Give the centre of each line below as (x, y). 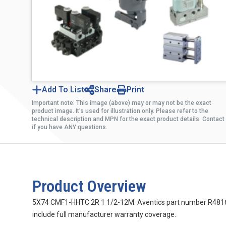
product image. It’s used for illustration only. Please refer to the (120, 111)
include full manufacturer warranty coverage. (104, 215)
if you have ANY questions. (70, 127)
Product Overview (89, 186)
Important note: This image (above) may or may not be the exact (122, 103)
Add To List (63, 90)
